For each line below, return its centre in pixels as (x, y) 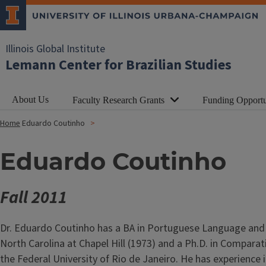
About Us (30, 99)
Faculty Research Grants (118, 100)
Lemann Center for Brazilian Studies (118, 65)
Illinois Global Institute (55, 49)
